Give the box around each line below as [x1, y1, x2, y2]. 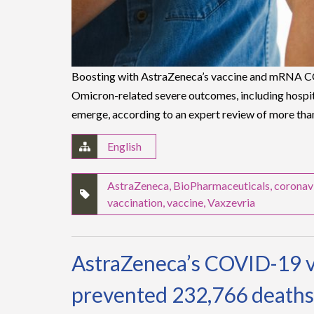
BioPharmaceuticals [173, 179, 270, 193]
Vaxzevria [207, 196, 255, 210]
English [107, 139, 142, 153]
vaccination [107, 196, 163, 210]
